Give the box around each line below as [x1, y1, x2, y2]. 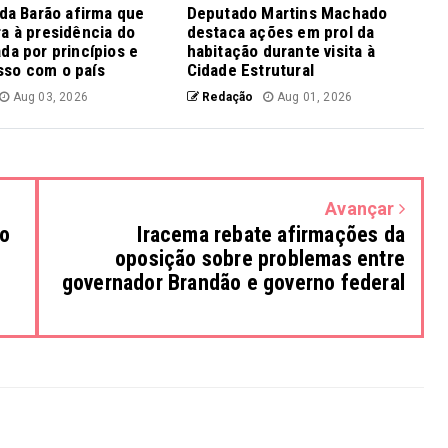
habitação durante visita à [186, 41, 375, 62]
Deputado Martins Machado [186, 3, 388, 24]
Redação [198, 90, 254, 105]
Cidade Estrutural [186, 60, 315, 81]
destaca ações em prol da [186, 22, 375, 43]
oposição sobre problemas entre [115, 246, 405, 272]
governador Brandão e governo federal [61, 270, 405, 296]
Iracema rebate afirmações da [137, 222, 405, 248]
